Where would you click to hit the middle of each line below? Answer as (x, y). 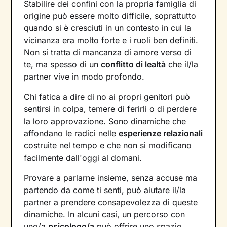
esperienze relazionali (161, 134)
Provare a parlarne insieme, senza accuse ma (111, 178)
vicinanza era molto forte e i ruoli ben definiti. (111, 40)
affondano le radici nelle (71, 134)
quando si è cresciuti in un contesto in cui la (108, 28)
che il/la (182, 65)
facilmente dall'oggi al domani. (83, 158)
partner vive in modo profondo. (84, 77)
